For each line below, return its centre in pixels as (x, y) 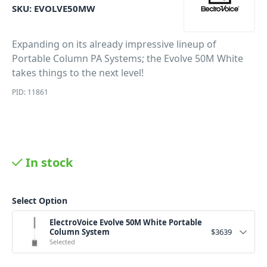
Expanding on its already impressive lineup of (114, 44)
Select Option (40, 201)
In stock (49, 162)
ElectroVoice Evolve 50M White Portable (126, 222)
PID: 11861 (30, 92)
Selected (62, 242)
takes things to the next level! (78, 73)
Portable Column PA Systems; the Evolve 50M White (128, 58)
